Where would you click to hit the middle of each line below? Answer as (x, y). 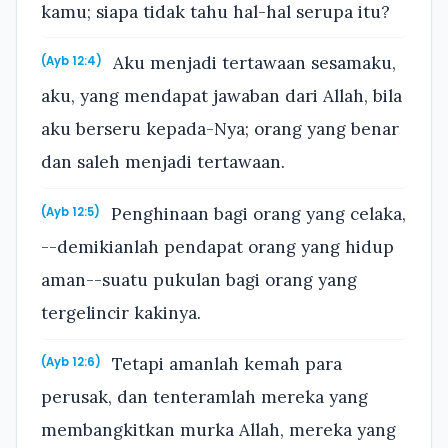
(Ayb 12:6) (71, 362)
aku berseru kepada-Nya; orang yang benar (220, 129)
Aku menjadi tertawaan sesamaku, (252, 63)
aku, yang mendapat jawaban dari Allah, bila (221, 96)
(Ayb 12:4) (71, 61)
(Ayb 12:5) (70, 211)
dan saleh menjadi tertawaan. (163, 162)
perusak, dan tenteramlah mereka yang (204, 397)
